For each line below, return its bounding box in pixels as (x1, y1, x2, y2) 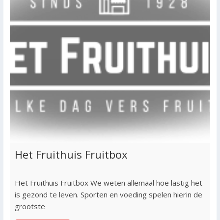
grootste (14, 201, 45, 211)
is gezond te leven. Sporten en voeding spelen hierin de (14, 189, 202, 199)
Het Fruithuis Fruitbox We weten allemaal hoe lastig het (14, 177, 202, 188)
